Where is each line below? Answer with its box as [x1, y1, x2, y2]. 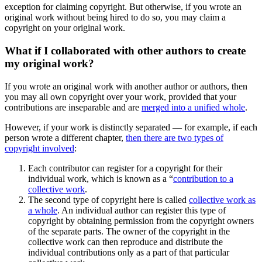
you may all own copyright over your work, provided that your [5, 91, 236, 102]
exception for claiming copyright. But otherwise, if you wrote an [5, 2, 242, 12]
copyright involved [5, 143, 74, 153]
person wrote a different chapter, [5, 132, 126, 143]
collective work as [189, 194, 256, 205]
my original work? [5, 57, 94, 70]
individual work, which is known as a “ [28, 173, 173, 184]
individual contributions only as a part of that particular [28, 247, 229, 257]
